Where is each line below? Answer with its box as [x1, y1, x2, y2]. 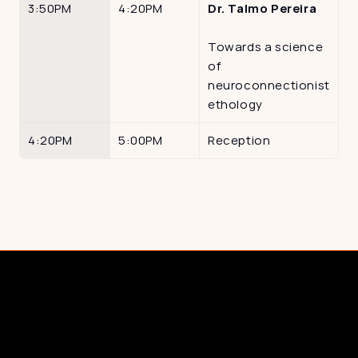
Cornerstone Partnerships [35, 308, 168, 322]
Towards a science [208, 38, 324, 55]
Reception [208, 131, 271, 149]
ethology [208, 95, 263, 113]
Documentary [35, 325, 105, 339]
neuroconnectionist [208, 76, 330, 93]
